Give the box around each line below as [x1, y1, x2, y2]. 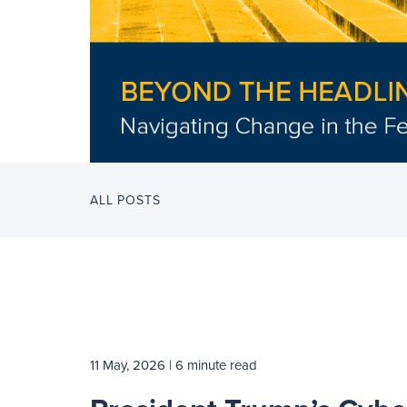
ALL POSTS [90, 190, 161, 210]
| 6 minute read [169, 355, 257, 376]
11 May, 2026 [90, 355, 165, 376]
